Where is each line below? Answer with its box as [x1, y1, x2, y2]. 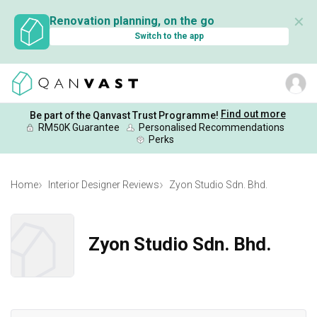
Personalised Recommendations [138, 121, 284, 133]
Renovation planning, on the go [50, 14, 214, 28]
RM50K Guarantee [38, 121, 120, 133]
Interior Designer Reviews [48, 179, 159, 191]
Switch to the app [134, 31, 204, 41]
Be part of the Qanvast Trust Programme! [29, 109, 219, 121]
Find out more [220, 108, 286, 120]
